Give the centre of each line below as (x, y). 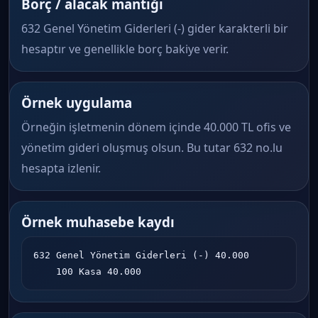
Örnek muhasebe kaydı (98, 222)
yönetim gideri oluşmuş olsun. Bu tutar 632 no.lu (152, 148)
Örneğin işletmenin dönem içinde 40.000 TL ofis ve (156, 127)
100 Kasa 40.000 (99, 272)
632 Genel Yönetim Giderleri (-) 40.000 (141, 255)
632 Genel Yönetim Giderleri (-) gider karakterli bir (155, 28)
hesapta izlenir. (61, 168)
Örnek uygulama (77, 103)
